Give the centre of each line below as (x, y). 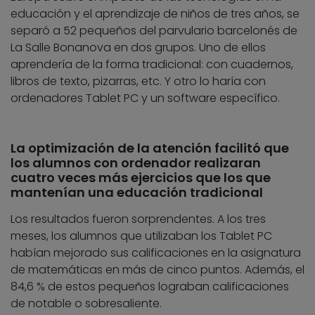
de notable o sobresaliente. (86, 304)
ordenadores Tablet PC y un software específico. (145, 98)
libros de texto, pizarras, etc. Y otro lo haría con (138, 82)
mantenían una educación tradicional (137, 193)
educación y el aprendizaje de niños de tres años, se (155, 14)
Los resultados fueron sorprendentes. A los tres (138, 219)
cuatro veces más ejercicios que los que (141, 178)
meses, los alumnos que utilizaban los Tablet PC (141, 236)
